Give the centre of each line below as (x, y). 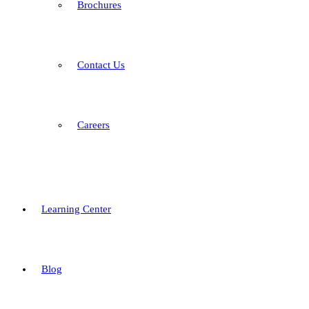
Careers (93, 125)
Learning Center (76, 209)
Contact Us (101, 65)
